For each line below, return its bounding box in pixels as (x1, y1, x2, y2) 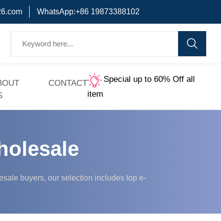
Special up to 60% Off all (103, 74, 195, 84)
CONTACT (48, 78, 87, 88)
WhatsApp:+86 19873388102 (37, 7, 140, 16)
